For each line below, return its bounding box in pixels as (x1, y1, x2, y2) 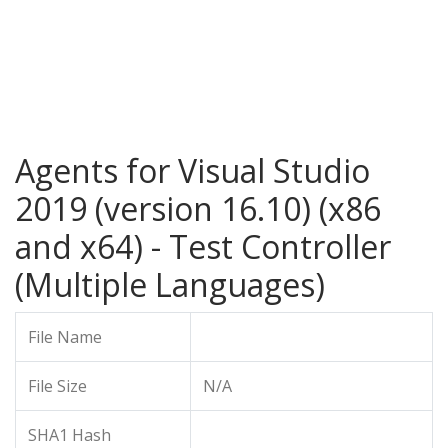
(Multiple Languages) (15, 263, 325, 306)
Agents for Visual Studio (15, 149, 370, 192)
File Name (28, 326, 102, 348)
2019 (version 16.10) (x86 (15, 187, 381, 230)
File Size (28, 375, 87, 397)
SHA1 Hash (28, 424, 111, 446)
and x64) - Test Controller (15, 225, 391, 268)
